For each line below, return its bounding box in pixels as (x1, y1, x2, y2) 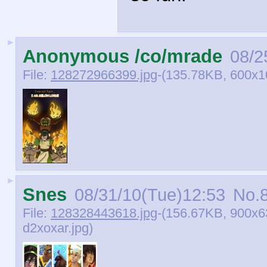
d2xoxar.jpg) (23, 221, 93, 235)
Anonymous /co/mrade (23, 46, 222, 67)
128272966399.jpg (51, 68, 157, 82)
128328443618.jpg (51, 206, 157, 221)
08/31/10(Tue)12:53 (74, 185, 225, 204)
